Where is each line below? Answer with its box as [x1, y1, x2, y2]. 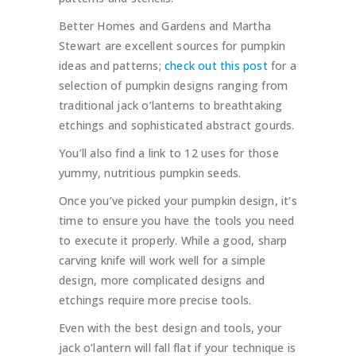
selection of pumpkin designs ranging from [59, 78, 288, 94]
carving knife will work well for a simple [59, 253, 266, 269]
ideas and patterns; [59, 58, 164, 74]
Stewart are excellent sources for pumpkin [59, 38, 286, 54]
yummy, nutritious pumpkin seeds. [59, 165, 242, 181]
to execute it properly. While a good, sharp [59, 233, 288, 249]
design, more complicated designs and [59, 273, 265, 288]
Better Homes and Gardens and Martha [59, 18, 271, 34]
